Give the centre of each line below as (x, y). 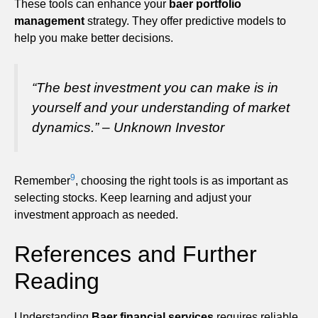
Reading (57, 281)
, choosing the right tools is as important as (182, 181)
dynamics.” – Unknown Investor (128, 128)
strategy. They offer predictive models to (185, 21)
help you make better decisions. (94, 38)
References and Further (136, 254)
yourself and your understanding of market (161, 108)
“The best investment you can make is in (155, 88)
